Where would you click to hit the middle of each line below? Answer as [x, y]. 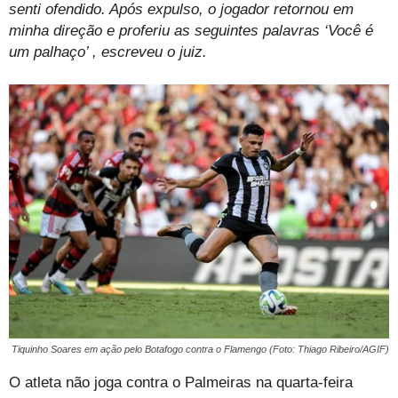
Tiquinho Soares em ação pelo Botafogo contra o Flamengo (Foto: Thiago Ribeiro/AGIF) [200, 349]
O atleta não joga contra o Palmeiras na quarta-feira [181, 382]
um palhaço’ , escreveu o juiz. [108, 52]
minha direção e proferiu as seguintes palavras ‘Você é [191, 31]
